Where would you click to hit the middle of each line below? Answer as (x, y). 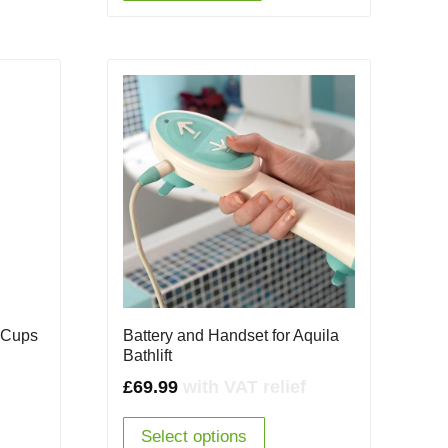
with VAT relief (244, 386)
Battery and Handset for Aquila (230, 335)
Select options (193, 436)
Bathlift (147, 355)
